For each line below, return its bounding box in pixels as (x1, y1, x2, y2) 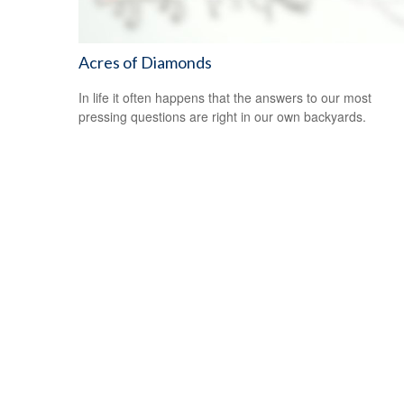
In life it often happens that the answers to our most (78, 88, 372, 107)
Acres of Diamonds (78, 52, 212, 73)
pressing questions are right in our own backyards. (78, 107, 366, 126)
